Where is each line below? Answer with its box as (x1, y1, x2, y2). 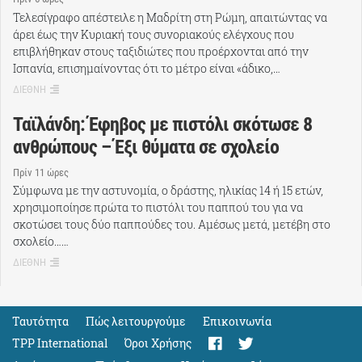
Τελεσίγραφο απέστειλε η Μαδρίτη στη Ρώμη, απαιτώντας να (13, 9, 327, 25)
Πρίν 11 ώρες (13, 166, 69, 179)
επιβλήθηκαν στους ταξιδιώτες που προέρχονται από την (13, 43, 309, 59)
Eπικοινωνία (203, 314, 271, 330)
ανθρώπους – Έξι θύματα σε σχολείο (13, 135, 279, 158)
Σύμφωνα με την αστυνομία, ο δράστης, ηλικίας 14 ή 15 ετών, (13, 183, 323, 199)
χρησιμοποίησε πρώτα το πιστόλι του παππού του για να (13, 200, 303, 216)
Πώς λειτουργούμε (86, 314, 186, 330)
